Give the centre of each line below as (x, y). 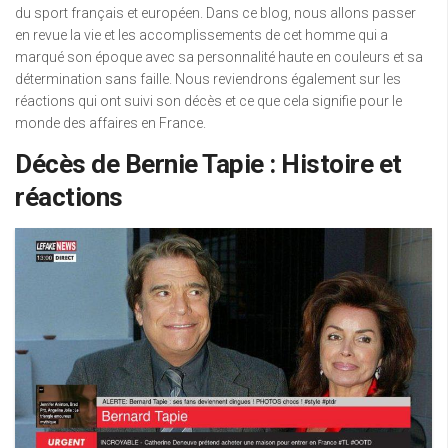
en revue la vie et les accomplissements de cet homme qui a (201, 35)
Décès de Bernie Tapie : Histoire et (208, 164)
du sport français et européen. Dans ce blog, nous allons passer (215, 13)
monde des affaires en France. (110, 123)
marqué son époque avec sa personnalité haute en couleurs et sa (219, 57)
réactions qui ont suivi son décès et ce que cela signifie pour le (208, 101)
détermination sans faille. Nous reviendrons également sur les (208, 79)
